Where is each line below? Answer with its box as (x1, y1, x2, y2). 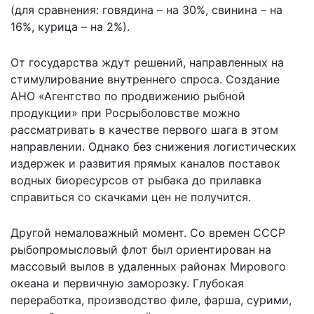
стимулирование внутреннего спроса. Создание (11, 72, 280, 87)
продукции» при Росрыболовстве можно (11, 106, 240, 121)
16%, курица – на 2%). (11, 20, 130, 34)
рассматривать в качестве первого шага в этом (11, 123, 278, 137)
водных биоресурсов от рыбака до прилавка (11, 173, 261, 188)
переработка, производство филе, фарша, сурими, (11, 293, 292, 308)
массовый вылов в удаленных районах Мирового (11, 259, 286, 274)
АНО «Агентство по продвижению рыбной (11, 89, 245, 104)
